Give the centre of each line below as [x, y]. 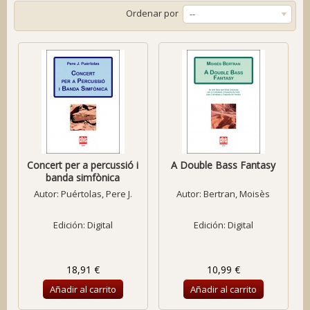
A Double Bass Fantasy [224, 165]
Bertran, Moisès [237, 194]
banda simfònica [83, 177]
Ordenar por [152, 13]
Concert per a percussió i [83, 165]
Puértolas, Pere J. [96, 194]
